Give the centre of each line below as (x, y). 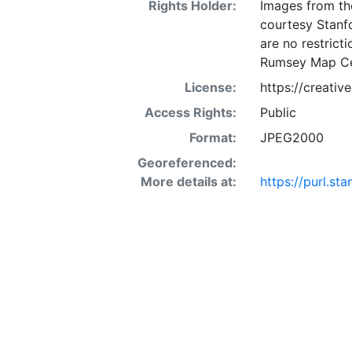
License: (210, 87)
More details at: (188, 181)
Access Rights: (190, 112)
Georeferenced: (187, 162)
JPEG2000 (291, 137)
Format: (213, 137)
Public (278, 112)
